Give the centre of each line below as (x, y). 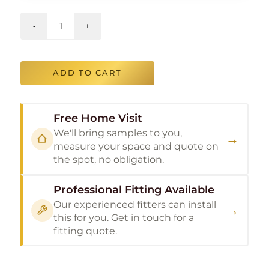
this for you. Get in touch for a (123, 217)
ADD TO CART (87, 73)
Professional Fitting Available (134, 189)
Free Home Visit (98, 118)
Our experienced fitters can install (134, 204)
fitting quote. (85, 231)
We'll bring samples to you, (117, 133)
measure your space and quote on (136, 146)
